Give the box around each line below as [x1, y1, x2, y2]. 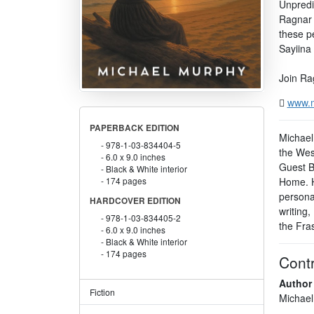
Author [278, 275, 312, 290]
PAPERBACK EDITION [89, 121, 179, 134]
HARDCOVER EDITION [89, 194, 181, 207]
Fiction [89, 285, 115, 298]
